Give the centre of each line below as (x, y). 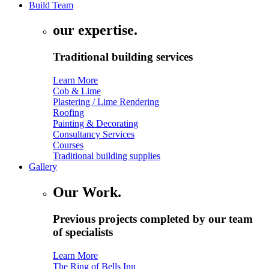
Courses (68, 145)
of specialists (83, 232)
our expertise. (95, 30)
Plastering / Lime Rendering (106, 102)
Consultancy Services (94, 134)
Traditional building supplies (107, 156)
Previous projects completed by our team (153, 219)
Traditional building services (123, 57)
